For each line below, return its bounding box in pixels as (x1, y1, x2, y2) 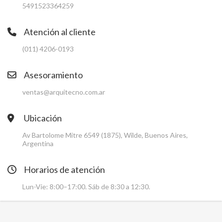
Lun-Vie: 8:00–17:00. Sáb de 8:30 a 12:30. (22, 182, 150, 191)
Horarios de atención (22, 164, 105, 175)
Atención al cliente (22, 26, 96, 37)
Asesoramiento (22, 69, 83, 80)
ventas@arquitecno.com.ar (22, 88, 105, 96)
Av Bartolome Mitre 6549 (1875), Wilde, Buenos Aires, (22, 131, 188, 139)
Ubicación (22, 112, 62, 123)
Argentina (22, 139, 54, 148)
